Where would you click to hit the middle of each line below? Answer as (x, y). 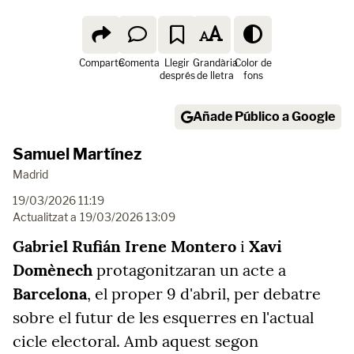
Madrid (30, 174)
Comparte (101, 63)
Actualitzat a (45, 217)
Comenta (139, 63)
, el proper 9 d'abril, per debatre (204, 294)
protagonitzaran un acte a (189, 270)
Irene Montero (181, 246)
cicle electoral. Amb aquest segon (136, 341)
